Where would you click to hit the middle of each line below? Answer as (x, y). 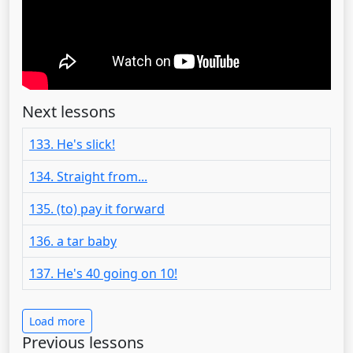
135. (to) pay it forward (97, 208)
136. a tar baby (73, 241)
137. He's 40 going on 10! (103, 273)
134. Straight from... (88, 176)
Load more (57, 321)
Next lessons (69, 111)
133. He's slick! (72, 144)
